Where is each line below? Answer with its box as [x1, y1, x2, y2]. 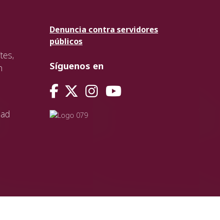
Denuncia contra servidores [50, 24, 158, 35]
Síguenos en [50, 59, 104, 72]
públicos [50, 36, 82, 47]
